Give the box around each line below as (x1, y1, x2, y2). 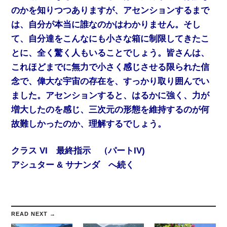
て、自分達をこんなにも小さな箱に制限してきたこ (11, 33, 210, 44)
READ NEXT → (11, 210, 56, 217)
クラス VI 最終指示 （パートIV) (11, 146, 145, 156)
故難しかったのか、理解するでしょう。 (11, 119, 167, 129)
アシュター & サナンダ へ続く (11, 160, 135, 170)
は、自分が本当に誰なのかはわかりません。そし (11, 19, 201, 29)
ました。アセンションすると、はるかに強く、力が (11, 90, 210, 100)
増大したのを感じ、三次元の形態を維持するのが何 (11, 104, 210, 115)
